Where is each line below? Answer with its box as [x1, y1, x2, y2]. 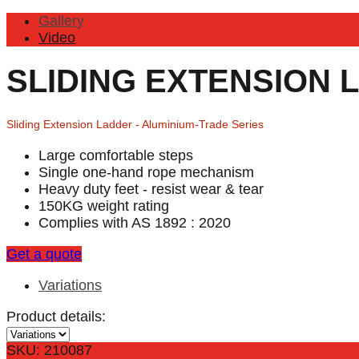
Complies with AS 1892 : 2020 [38, 214, 231, 231]
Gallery [38, 12, 84, 29]
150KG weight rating [38, 197, 169, 214]
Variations [38, 276, 102, 293]
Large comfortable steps [38, 147, 193, 163]
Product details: [6, 308, 106, 325]
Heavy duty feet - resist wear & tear [38, 180, 264, 197]
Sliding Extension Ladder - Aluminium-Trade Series [6, 117, 264, 131]
